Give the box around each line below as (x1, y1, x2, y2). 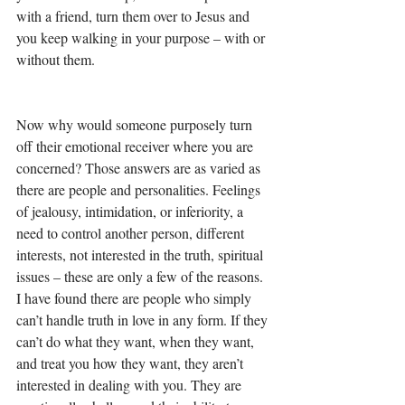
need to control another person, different (16, 223, 248, 242)
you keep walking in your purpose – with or (16, 28, 268, 47)
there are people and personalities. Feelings (16, 180, 264, 199)
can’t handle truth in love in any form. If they (16, 310, 271, 329)
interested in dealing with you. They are (16, 375, 245, 394)
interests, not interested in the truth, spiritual (16, 245, 267, 264)
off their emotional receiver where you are (16, 137, 257, 155)
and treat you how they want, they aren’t (16, 353, 247, 372)
